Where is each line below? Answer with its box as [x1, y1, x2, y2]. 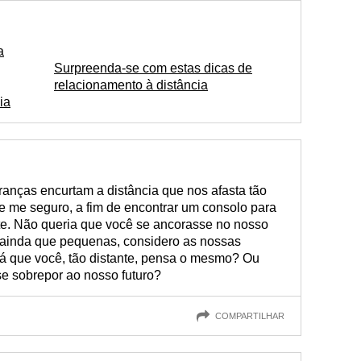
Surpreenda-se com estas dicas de [54, 61, 252, 75]
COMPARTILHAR [215, 310, 284, 321]
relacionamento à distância [54, 78, 208, 92]
